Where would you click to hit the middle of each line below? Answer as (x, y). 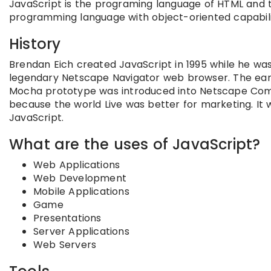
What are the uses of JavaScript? (135, 144)
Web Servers (65, 244)
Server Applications (81, 231)
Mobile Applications (81, 191)
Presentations (67, 218)
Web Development (80, 178)
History (35, 44)
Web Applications (77, 165)
